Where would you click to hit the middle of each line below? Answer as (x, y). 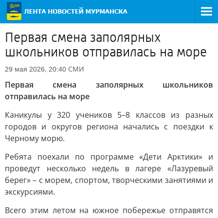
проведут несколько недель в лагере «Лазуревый (109, 168)
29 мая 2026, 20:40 (36, 69)
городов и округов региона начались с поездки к (109, 127)
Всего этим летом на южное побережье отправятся (109, 210)
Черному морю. (35, 138)
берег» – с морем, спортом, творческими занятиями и (109, 180)
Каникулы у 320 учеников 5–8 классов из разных (109, 115)
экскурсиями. (30, 192)
